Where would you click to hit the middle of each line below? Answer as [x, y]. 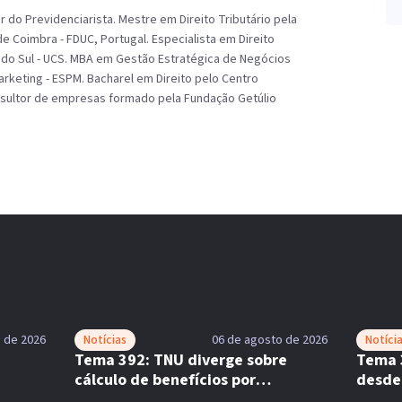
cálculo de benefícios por [165, 380]
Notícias [105, 340]
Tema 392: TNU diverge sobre [180, 360]
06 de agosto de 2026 [270, 340]
